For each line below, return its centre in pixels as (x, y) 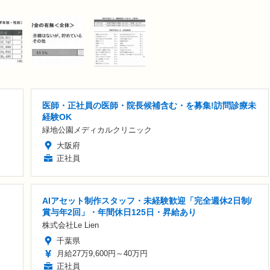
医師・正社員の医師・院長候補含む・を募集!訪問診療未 (149, 106)
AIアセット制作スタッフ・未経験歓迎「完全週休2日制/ (147, 201)
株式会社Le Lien (71, 225)
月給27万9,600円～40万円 (102, 254)
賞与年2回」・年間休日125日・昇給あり (119, 212)
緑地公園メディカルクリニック (97, 130)
